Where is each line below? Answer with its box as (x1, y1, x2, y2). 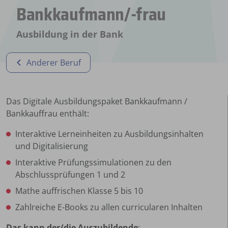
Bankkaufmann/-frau (16, 7, 166, 24)
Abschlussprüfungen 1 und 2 (15, 168, 125, 180)
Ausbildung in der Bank (16, 28, 123, 40)
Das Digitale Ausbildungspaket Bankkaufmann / (6, 95, 187, 107)
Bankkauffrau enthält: (6, 107, 89, 119)
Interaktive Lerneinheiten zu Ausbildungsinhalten (15, 128, 204, 139)
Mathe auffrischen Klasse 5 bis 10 (15, 185, 143, 196)
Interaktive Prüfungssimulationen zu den (15, 156, 172, 168)
